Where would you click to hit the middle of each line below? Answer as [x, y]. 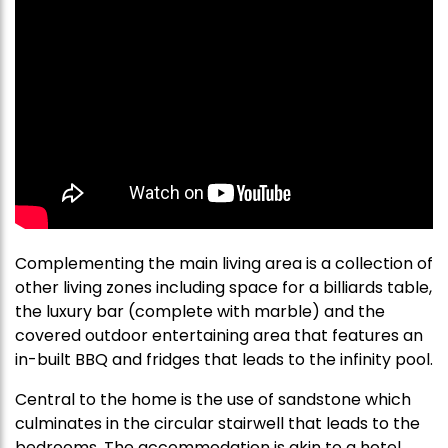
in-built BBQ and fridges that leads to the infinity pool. [224, 359]
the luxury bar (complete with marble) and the [200, 311]
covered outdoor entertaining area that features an [219, 335]
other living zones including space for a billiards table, [223, 287]
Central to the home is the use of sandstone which [213, 399]
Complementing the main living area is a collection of [224, 263]
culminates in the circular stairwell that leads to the [217, 423]
